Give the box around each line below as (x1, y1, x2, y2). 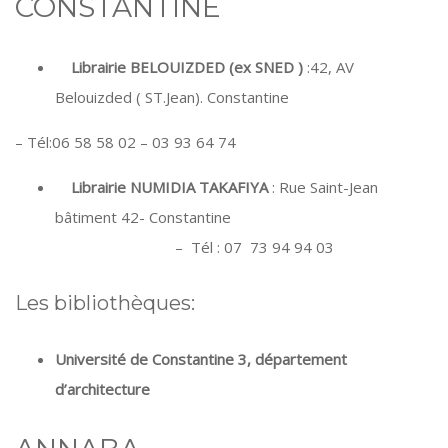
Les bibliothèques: (15, 291, 195, 315)
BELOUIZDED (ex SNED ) (130, 57, 303, 77)
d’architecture (55, 379, 150, 399)
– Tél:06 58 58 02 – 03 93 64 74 (15, 132, 236, 152)
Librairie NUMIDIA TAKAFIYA (55, 177, 268, 197)
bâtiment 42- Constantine (55, 207, 423, 227)
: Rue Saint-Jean (268, 177, 378, 197)
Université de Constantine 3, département (55, 349, 347, 369)
